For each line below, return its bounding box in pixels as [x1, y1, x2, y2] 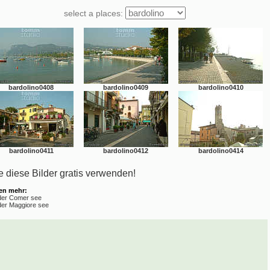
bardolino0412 [103, 147, 148, 154]
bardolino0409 [103, 84, 148, 91]
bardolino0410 [198, 84, 243, 91]
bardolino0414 [198, 147, 243, 154]
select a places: [64, 8, 125, 18]
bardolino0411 [8, 147, 54, 154]
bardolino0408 [8, 84, 54, 91]
